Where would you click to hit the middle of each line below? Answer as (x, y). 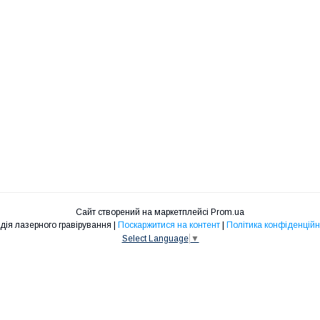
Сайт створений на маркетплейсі (143, 212)
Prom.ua (227, 212)
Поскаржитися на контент (169, 225)
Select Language (155, 238)
